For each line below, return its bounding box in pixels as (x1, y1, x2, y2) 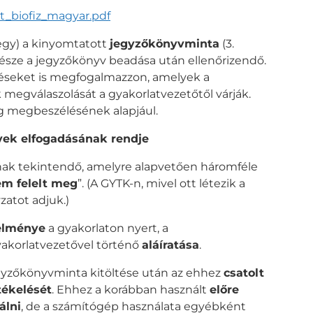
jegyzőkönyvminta (110, 36, 219, 50)
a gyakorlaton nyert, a (45, 221, 168, 235)
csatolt (224, 265, 264, 279)
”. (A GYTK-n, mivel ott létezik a (78, 176, 245, 190)
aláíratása (142, 238, 199, 252)
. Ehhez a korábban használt (52, 282, 210, 296)
